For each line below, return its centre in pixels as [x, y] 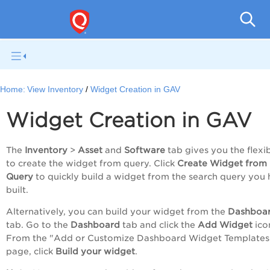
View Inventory [55, 90]
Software [146, 150]
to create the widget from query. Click [92, 164]
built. [17, 190]
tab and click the [159, 225]
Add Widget [225, 225]
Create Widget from [222, 164]
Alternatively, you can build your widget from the [117, 212]
